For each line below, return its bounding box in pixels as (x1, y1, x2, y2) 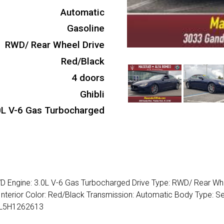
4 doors (71, 71, 104, 83)
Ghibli (80, 88, 104, 100)
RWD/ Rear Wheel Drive (5, 39, 104, 51)
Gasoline (67, 22, 104, 34)
